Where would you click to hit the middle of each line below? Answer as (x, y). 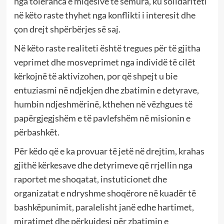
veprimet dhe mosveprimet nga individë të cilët (104, 62)
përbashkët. (36, 132)
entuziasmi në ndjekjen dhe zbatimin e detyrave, (106, 90)
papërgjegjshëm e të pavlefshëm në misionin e (102, 118)
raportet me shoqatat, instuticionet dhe (90, 179)
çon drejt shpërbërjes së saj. (67, 29)
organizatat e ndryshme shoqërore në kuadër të (105, 193)
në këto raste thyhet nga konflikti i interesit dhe (104, 15)
